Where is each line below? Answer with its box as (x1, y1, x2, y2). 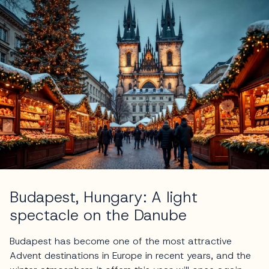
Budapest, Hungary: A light (10, 187, 198, 208)
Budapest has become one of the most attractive (10, 235, 232, 248)
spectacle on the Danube (10, 205, 187, 226)
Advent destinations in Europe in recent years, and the (10, 249, 251, 262)
